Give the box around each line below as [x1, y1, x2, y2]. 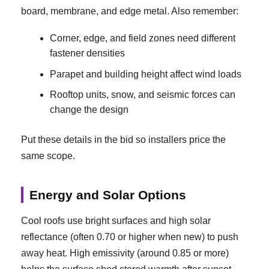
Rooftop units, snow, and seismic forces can [50, 89, 235, 100]
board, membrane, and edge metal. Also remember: [21, 5, 238, 16]
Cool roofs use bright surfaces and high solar [21, 216, 211, 226]
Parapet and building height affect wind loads [50, 68, 241, 79]
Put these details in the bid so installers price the [21, 134, 226, 145]
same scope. [21, 151, 75, 162]
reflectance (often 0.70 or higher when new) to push [21, 232, 238, 243]
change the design [50, 104, 128, 115]
